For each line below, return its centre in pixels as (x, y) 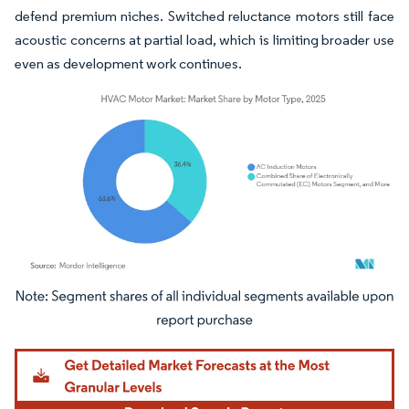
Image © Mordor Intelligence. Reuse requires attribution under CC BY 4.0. (194, 299)
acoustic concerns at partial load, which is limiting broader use (204, 40)
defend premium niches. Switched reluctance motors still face (204, 16)
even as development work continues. (130, 63)
